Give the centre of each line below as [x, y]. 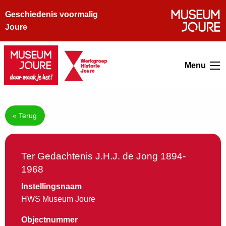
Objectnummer [49, 220]
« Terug [25, 116]
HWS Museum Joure [58, 199]
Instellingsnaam [51, 187]
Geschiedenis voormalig [51, 14]
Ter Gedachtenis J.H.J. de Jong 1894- [103, 156]
